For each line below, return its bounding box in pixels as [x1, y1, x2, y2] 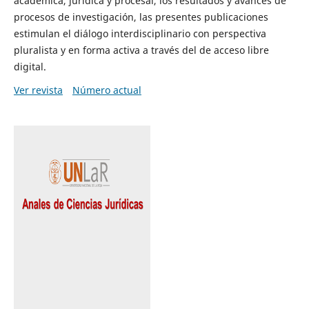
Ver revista [13, 83, 63, 97]
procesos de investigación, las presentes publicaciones [13, 10, 268, 23]
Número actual [72, 83, 141, 97]
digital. [13, 59, 46, 73]
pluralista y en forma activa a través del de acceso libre [13, 43, 269, 57]
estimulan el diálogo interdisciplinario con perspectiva [13, 26, 266, 40]
